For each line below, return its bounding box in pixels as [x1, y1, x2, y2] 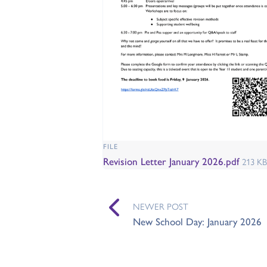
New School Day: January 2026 [132, 213, 262, 228]
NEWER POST [132, 199, 188, 212]
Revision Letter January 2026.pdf [103, 153, 242, 168]
